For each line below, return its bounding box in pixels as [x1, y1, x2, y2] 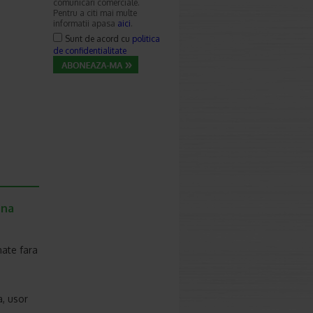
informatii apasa [53, 18, 117, 29]
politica [132, 34, 160, 44]
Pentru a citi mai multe [53, 8, 137, 18]
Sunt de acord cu [65, 34, 132, 44]
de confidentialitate [53, 45, 126, 56]
